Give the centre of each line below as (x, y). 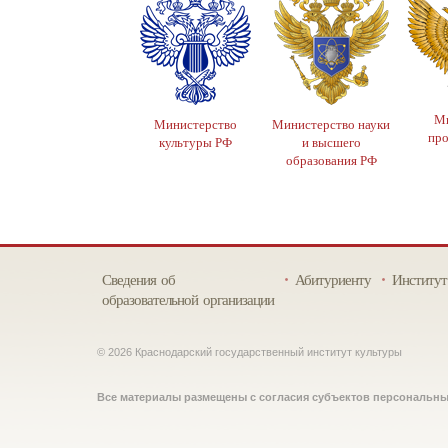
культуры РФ (195, 142)
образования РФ (331, 160)
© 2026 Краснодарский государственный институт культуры (249, 352)
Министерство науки (331, 124)
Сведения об (138, 279)
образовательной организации (188, 299)
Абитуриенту (332, 279)
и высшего (331, 142)
